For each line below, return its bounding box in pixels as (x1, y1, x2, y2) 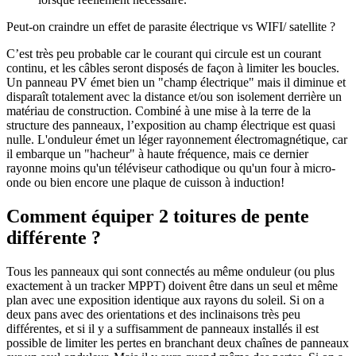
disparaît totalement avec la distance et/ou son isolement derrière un (6, 90, 342, 104)
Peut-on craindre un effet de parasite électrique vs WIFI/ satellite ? (6, 20, 335, 34)
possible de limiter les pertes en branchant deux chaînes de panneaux (6, 335, 349, 350)
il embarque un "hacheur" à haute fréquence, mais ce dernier (6, 147, 308, 161)
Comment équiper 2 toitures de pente (6, 206, 309, 226)
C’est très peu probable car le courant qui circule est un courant (6, 47, 321, 61)
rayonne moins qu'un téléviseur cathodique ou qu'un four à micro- (6, 161, 335, 176)
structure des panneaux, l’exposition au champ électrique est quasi (6, 118, 335, 133)
